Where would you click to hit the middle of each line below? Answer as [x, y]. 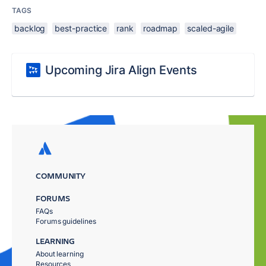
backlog [30, 28]
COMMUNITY [61, 176]
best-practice [81, 28]
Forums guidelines [66, 221]
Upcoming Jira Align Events [121, 70]
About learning [60, 254]
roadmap [160, 28]
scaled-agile [211, 28]
